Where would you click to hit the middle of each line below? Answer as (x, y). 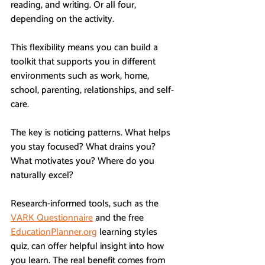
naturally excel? (42, 175)
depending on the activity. (62, 19)
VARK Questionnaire (52, 218)
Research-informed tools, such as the (86, 203)
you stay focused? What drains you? (84, 147)
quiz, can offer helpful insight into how (88, 246)
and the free (119, 218)
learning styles (128, 232)
